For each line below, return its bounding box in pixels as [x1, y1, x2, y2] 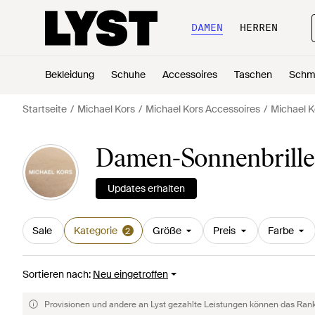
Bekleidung [45, 68, 94, 81]
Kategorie [73, 224, 117, 237]
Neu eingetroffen [93, 268, 168, 281]
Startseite [22, 103, 67, 115]
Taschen [234, 68, 272, 81]
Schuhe [111, 68, 146, 81]
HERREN [240, 22, 278, 33]
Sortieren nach [22, 268, 89, 281]
